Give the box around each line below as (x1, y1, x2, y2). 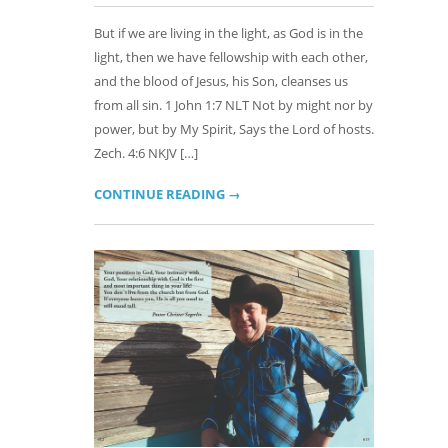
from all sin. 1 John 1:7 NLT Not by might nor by (94, 96, 373, 114)
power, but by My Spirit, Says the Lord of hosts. (94, 120, 374, 138)
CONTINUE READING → (94, 185, 241, 203)
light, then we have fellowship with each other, (94, 48, 368, 66)
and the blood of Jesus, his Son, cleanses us (94, 72, 348, 90)
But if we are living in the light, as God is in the (94, 24, 363, 42)
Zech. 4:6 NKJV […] (94, 144, 198, 162)
